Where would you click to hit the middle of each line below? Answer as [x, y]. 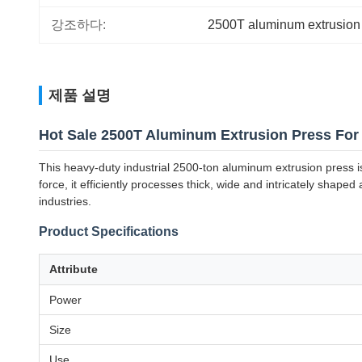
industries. [65, 201]
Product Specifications [109, 232]
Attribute [74, 269]
